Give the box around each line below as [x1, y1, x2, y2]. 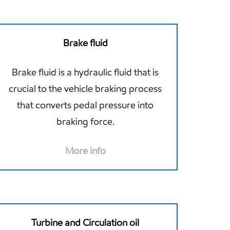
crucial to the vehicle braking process [9, 82, 162, 94]
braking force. [56, 115, 114, 127]
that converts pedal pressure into [17, 99, 154, 111]
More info [65, 144, 106, 157]
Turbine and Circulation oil [31, 216, 139, 228]
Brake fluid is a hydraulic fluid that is [12, 66, 159, 78]
